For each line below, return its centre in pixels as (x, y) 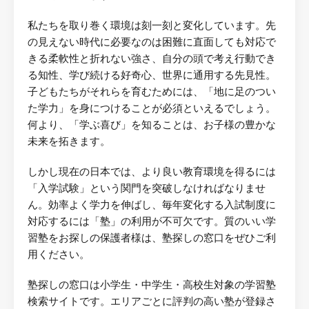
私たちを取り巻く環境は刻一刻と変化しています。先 (152, 26)
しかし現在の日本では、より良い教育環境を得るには (152, 172)
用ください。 (59, 255)
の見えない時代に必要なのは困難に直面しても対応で (152, 42)
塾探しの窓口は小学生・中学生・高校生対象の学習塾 (152, 285)
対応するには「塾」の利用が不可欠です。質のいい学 (152, 222)
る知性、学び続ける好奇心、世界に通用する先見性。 (152, 76)
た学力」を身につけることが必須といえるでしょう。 (152, 109)
